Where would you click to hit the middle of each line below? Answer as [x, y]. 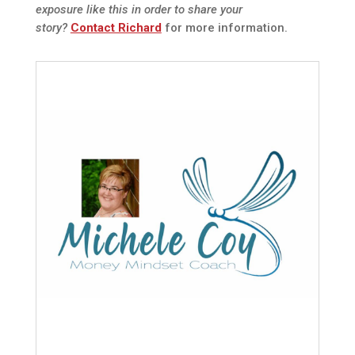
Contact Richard [116, 28]
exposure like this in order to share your [139, 10]
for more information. [224, 28]
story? [53, 28]
